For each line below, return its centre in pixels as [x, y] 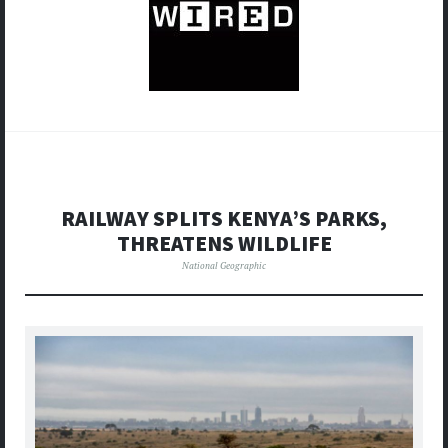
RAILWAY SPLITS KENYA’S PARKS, [224, 219]
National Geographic [224, 266]
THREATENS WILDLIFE [224, 244]
